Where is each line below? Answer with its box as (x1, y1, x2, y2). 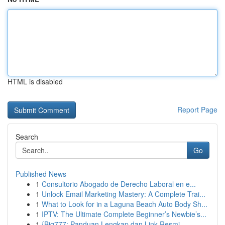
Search (16, 132, 38, 142)
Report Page (177, 104, 217, 115)
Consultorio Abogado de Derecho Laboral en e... (42, 179, 196, 189)
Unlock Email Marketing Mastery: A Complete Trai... (42, 189, 205, 199)
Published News (16, 169, 66, 179)
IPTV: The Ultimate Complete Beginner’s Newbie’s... (42, 209, 206, 219)
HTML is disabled (8, 76, 63, 86)
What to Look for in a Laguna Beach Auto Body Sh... (42, 199, 207, 209)
